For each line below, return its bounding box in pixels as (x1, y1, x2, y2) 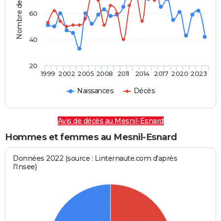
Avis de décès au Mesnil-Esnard (57, 116, 164, 126)
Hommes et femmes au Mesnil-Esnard (5, 132, 177, 143)
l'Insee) (13, 162, 37, 172)
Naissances (77, 86, 113, 96)
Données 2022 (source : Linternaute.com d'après (13, 154, 178, 163)
